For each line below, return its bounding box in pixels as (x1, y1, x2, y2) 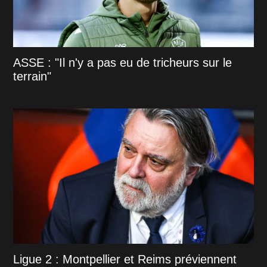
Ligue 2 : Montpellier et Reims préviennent (13, 252, 237, 266)
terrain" (13, 69, 52, 83)
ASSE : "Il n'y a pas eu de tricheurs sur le (13, 55, 232, 69)
